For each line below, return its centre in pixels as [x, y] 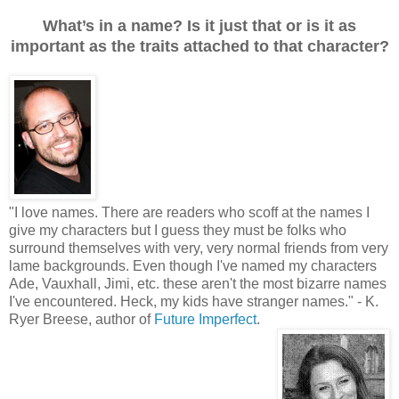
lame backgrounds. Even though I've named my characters [193, 266]
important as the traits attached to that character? [199, 47]
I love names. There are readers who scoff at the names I [192, 213]
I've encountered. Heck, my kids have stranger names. [179, 302]
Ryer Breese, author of [81, 320]
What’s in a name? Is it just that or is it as [199, 26]
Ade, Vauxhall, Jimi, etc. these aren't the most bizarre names [198, 284]
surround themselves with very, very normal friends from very [199, 248]
